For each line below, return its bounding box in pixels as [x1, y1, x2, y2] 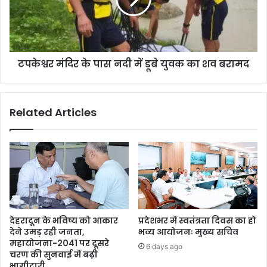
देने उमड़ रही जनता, [10, 225, 85, 238]
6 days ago [146, 241, 182, 251]
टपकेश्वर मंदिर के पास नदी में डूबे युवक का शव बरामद [18, 57, 249, 71]
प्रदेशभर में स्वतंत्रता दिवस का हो [138, 214, 256, 226]
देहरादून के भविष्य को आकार [10, 214, 118, 226]
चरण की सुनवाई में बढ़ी [10, 248, 98, 260]
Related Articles [10, 104, 97, 120]
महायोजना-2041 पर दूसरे [10, 237, 109, 249]
